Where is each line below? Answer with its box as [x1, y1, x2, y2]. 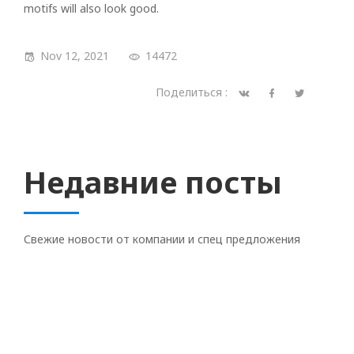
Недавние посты [24, 161, 282, 202]
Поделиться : [156, 85, 231, 100]
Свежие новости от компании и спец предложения [24, 232, 300, 247]
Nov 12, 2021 [40, 48, 109, 63]
